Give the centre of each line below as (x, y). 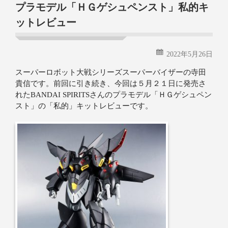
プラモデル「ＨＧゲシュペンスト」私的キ (112, 7)
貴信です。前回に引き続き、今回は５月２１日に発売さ (111, 84)
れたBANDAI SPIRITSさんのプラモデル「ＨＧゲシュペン (113, 95)
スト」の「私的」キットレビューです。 (84, 106)
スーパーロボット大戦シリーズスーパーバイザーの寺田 (111, 73)
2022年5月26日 (190, 54)
